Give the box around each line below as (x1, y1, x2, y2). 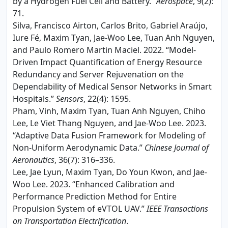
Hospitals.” (13, 93, 56, 104)
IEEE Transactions (147, 203, 208, 214)
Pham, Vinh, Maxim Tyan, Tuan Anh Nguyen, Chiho (13, 105, 206, 117)
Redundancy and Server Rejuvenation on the (13, 68, 184, 80)
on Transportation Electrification (13, 215, 126, 226)
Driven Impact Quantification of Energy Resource (13, 56, 202, 68)
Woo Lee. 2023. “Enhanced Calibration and (13, 178, 175, 190)
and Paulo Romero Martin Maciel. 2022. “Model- (13, 44, 196, 55)
